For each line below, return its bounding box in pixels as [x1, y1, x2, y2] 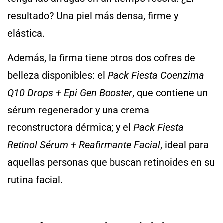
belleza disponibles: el [7, 69, 108, 81]
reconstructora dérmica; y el [7, 121, 133, 133]
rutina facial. [7, 174, 63, 186]
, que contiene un [132, 87, 208, 99]
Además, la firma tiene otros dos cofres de [7, 52, 195, 64]
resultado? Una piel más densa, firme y [7, 9, 178, 22]
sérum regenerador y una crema [7, 104, 149, 116]
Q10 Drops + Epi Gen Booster [7, 87, 132, 99]
